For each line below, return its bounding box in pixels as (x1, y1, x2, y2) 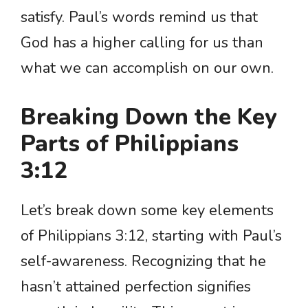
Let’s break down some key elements (21, 200, 274, 221)
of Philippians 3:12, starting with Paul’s (21, 225, 282, 247)
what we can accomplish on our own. (21, 58, 274, 79)
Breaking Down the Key (21, 102, 277, 133)
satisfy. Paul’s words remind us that (21, 7, 258, 28)
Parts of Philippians (21, 129, 239, 160)
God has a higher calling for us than (21, 32, 263, 54)
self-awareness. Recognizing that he (21, 251, 266, 272)
